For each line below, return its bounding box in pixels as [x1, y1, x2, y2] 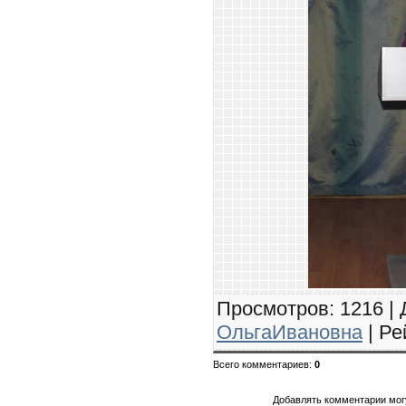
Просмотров [217, 296, 329, 320]
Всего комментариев [213, 358, 309, 370]
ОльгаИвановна [217, 320, 362, 343]
